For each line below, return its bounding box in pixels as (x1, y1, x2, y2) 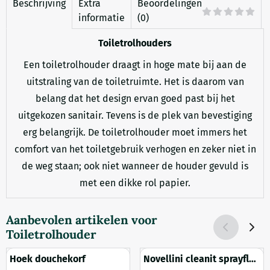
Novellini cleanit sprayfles (143, 253, 259, 265)
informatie (78, 12, 125, 24)
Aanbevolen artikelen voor (6, 212, 157, 227)
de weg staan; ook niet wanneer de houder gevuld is (22, 160, 248, 172)
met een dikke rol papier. (80, 177, 190, 189)
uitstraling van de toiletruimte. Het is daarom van (26, 76, 244, 87)
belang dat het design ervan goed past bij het (35, 93, 235, 104)
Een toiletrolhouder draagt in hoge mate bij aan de (24, 59, 246, 71)
